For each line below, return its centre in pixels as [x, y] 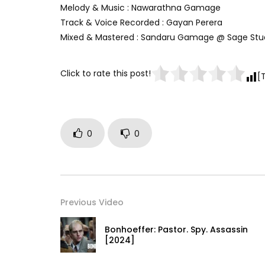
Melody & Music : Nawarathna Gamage [140, 8]
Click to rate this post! [106, 73]
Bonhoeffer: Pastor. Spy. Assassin [176, 230]
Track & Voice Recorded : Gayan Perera [141, 23]
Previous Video [92, 203]
